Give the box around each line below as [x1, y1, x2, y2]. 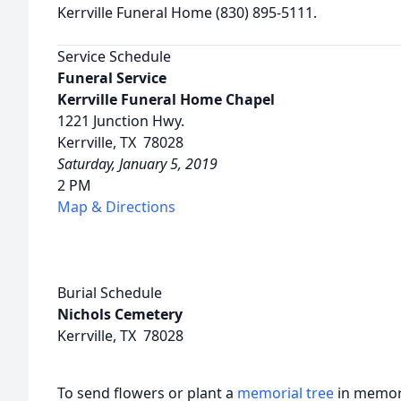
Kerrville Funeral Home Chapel [57, 90, 275, 109]
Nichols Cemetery [57, 304, 183, 324]
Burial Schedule [57, 283, 162, 303]
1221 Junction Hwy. [57, 111, 184, 131]
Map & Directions [57, 197, 175, 217]
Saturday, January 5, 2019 [57, 154, 218, 174]
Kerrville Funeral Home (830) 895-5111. [57, 3, 317, 22]
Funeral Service [57, 68, 166, 88]
